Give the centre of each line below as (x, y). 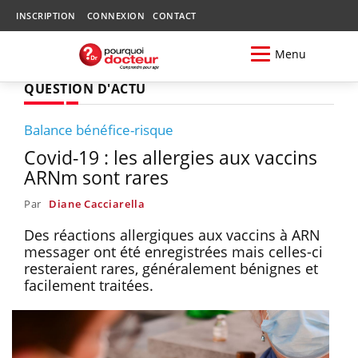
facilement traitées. (89, 285)
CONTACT (175, 16)
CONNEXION (115, 16)
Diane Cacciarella (97, 203)
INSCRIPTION (46, 16)
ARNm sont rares (96, 177)
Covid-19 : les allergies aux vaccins (171, 157)
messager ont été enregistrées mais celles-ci (173, 251)
